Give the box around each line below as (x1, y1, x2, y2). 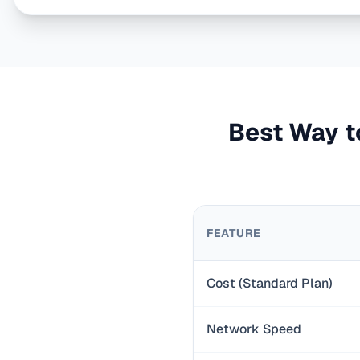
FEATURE (207, 226, 261, 240)
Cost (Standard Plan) (207, 275, 333, 292)
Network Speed (207, 321, 301, 337)
